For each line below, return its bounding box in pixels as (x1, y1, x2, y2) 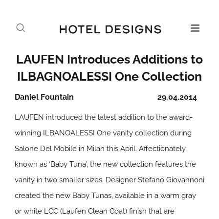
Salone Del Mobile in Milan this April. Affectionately (15, 144, 186, 153)
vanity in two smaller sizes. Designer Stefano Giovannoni (15, 175, 204, 184)
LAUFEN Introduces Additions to (16, 52, 203, 66)
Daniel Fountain (15, 92, 74, 102)
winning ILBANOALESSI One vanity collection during (15, 129, 192, 137)
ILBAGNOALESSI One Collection (17, 69, 202, 84)
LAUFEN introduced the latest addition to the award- (15, 113, 193, 122)
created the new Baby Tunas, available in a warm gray (15, 191, 196, 200)
